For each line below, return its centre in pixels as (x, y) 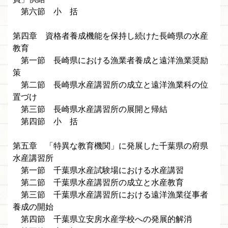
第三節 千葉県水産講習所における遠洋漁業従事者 (110, 195)
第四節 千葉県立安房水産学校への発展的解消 (102, 219)
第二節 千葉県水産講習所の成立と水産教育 (98, 183)
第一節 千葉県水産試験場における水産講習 (98, 170)
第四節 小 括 (45, 122)
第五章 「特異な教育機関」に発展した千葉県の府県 (110, 146)
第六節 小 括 (45, 12)
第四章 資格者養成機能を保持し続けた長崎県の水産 (110, 36)
